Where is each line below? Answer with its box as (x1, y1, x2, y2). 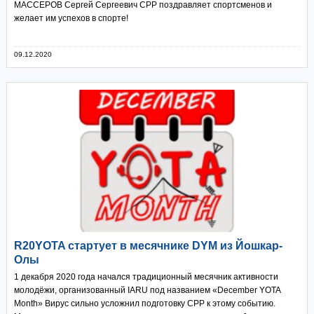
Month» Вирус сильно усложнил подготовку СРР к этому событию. (13, 299, 275, 309)
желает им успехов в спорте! (13, 13, 128, 23)
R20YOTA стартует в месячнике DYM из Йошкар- (13, 240, 282, 252)
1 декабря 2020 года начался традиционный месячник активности (13, 272, 278, 282)
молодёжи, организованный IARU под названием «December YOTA (13, 285, 280, 296)
